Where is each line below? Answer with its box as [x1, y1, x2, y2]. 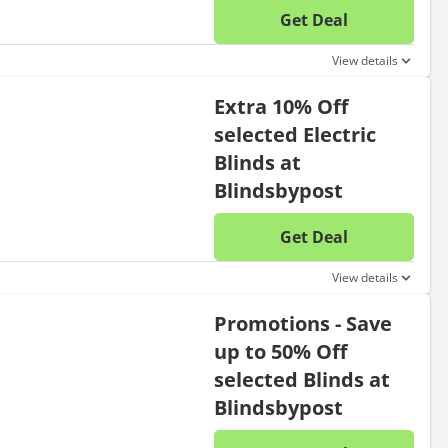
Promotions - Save [214, 310, 392, 337]
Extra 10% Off [214, 93, 348, 120]
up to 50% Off [214, 338, 347, 365]
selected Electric [214, 121, 376, 148]
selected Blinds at [214, 366, 390, 393]
